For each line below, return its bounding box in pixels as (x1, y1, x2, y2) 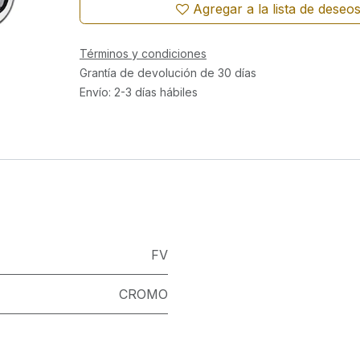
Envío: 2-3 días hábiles (79, 85, 198, 99)
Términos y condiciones (79, 47, 207, 60)
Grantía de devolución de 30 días (79, 66, 256, 80)
